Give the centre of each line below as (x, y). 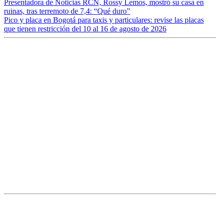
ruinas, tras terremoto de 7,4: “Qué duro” (67, 11)
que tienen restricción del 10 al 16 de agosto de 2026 (85, 29)
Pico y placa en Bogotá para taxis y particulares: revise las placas (104, 20)
